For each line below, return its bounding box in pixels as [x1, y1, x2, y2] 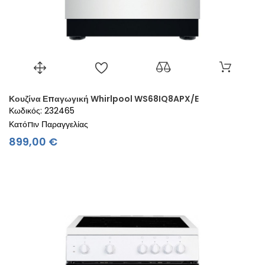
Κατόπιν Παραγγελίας [9, 118, 88, 130]
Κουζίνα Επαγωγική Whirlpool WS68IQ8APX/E [9, 92, 199, 105]
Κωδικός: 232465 [9, 104, 75, 117]
